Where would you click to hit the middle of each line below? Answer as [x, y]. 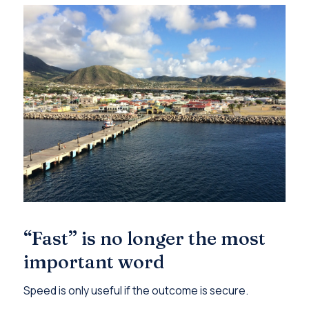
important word [93, 261]
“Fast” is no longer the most [144, 238]
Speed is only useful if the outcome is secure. [136, 290]
